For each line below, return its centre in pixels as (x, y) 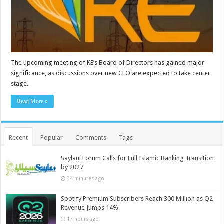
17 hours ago (83, 219)
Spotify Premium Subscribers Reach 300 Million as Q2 (137, 199)
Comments (91, 138)
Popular (52, 138)
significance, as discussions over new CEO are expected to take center (111, 73)
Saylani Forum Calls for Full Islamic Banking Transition (138, 158)
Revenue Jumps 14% (90, 208)
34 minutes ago (86, 178)
